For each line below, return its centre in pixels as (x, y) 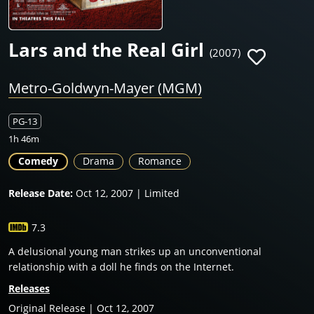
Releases (29, 289)
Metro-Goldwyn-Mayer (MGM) (105, 88)
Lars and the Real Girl (106, 50)
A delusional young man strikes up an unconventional (135, 252)
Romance (160, 161)
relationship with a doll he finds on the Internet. (121, 267)
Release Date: (41, 193)
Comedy (38, 161)
